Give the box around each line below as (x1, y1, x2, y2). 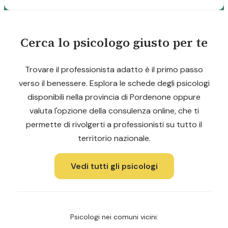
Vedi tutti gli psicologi (70, 161, 158, 172)
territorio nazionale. (77, 133, 151, 144)
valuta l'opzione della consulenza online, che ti (29, 105, 199, 116)
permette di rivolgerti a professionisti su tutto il (26, 119, 202, 130)
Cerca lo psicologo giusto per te (20, 34, 208, 51)
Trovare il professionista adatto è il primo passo (25, 64, 203, 75)
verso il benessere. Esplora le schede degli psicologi (18, 78, 210, 89)
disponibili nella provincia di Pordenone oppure (27, 92, 201, 102)
